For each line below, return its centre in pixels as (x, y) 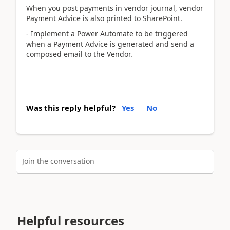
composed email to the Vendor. (81, 54)
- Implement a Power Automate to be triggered (107, 34)
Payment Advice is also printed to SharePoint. (104, 18)
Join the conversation (58, 161)
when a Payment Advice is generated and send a (110, 44)
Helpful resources (71, 221)
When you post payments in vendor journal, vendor (115, 8)
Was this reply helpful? (71, 108)
